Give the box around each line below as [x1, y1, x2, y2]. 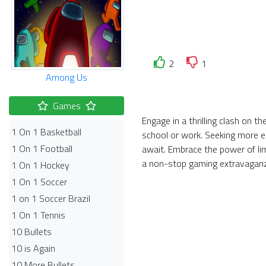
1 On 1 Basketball [11, 125, 81, 139]
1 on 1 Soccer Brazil [11, 191, 90, 205]
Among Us [46, 70, 87, 84]
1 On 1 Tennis [11, 208, 65, 222]
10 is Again [11, 241, 55, 255]
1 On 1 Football [11, 141, 72, 156]
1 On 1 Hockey [11, 158, 69, 172]
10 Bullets [11, 224, 52, 239]
